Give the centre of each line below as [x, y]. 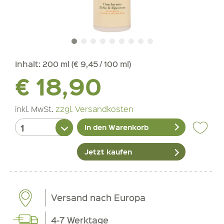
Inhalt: [29, 64]
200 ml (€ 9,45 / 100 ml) [87, 64]
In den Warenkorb [117, 127]
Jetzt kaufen [108, 152]
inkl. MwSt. [35, 109]
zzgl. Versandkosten [94, 109]
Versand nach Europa [98, 198]
